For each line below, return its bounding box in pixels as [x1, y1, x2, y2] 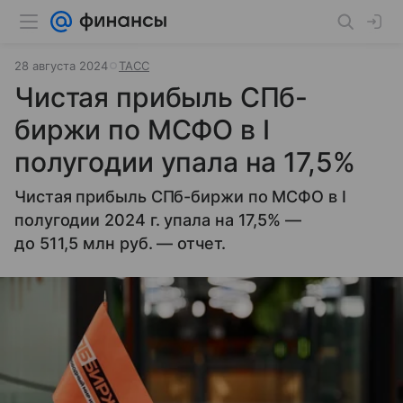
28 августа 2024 [14, 58, 108, 73]
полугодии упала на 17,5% [14, 146, 355, 178]
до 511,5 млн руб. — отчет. [14, 234, 226, 253]
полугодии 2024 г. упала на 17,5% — [14, 210, 301, 229]
